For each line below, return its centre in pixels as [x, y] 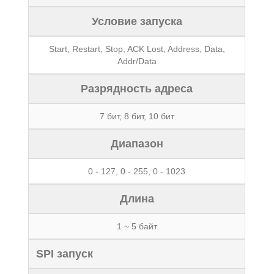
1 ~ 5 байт [137, 226]
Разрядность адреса [137, 89]
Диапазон [137, 144]
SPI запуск [65, 254]
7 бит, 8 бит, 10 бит [137, 116]
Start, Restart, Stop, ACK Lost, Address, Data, [137, 49]
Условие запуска [137, 21]
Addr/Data [137, 61]
